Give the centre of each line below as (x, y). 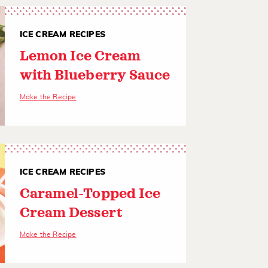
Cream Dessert (71, 213)
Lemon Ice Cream (80, 57)
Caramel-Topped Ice (90, 194)
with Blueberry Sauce (95, 76)
